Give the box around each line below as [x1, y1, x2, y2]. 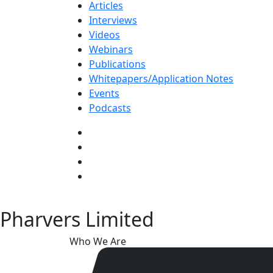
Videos [89, 27, 120, 41]
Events [89, 86, 119, 100]
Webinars [89, 42, 133, 56]
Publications [89, 57, 146, 71]
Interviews [89, 13, 137, 27]
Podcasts [89, 101, 131, 115]
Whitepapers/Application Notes [89, 71, 233, 85]
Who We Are [69, 234, 126, 248]
